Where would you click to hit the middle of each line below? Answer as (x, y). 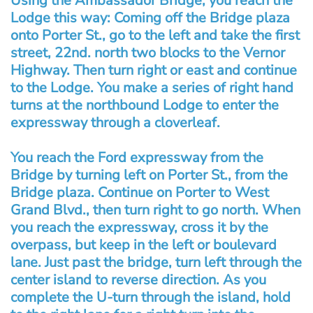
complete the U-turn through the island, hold (151, 297)
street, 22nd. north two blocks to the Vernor (148, 52)
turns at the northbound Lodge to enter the (145, 105)
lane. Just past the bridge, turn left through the (156, 262)
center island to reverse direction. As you (138, 279)
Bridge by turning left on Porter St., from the (149, 175)
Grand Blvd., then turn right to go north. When (155, 210)
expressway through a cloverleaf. (115, 122)
